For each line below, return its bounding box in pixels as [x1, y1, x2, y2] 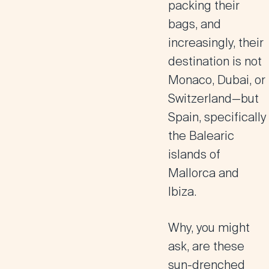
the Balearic [168, 128, 234, 144]
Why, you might [168, 220, 250, 235]
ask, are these [168, 238, 244, 254]
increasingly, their [168, 35, 264, 50]
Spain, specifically [168, 109, 266, 125]
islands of [168, 147, 220, 162]
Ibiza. [168, 184, 196, 199]
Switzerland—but [168, 91, 259, 106]
